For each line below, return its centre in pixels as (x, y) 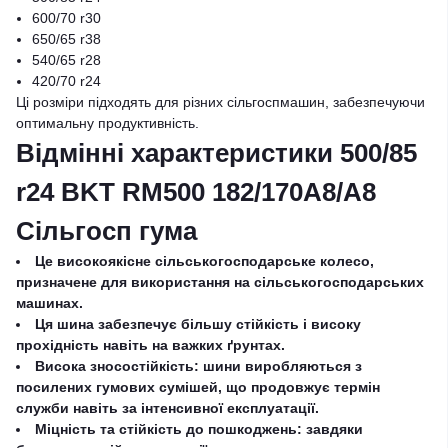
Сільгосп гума (106, 231)
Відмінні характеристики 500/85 (216, 153)
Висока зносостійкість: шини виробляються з (198, 366)
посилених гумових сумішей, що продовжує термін (198, 387)
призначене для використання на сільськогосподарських (220, 282)
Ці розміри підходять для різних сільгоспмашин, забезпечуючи (220, 102)
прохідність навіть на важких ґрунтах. (150, 345)
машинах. (49, 303)
